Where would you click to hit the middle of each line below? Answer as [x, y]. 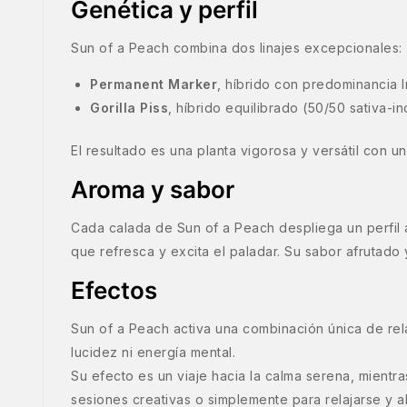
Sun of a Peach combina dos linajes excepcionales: [237, 48]
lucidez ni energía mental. [153, 352]
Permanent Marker [154, 84]
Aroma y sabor [153, 190]
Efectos [114, 291]
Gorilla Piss [129, 108]
